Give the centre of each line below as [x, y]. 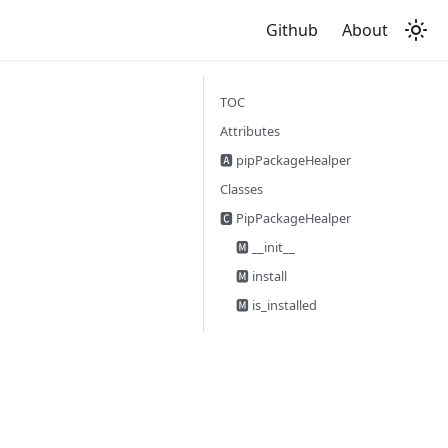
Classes [241, 189]
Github [292, 30]
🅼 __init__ [265, 247]
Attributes [250, 131]
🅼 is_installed [276, 305]
